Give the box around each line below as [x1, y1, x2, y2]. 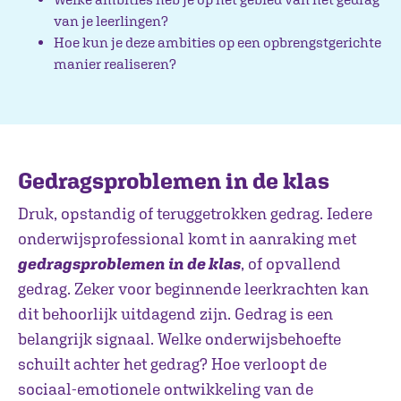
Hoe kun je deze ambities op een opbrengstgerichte [54, 34, 381, 50]
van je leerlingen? [54, 13, 168, 29]
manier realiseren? [54, 55, 176, 72]
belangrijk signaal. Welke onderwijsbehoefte [18, 329, 341, 348]
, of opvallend [241, 254, 341, 273]
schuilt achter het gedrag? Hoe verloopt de [18, 354, 327, 373]
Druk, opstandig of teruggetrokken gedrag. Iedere [18, 204, 372, 223]
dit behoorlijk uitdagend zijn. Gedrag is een [18, 304, 333, 323]
